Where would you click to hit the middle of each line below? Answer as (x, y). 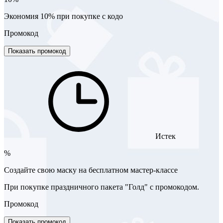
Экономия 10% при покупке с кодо (63, 16)
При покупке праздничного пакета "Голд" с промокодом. (102, 187)
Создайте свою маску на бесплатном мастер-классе (91, 170)
